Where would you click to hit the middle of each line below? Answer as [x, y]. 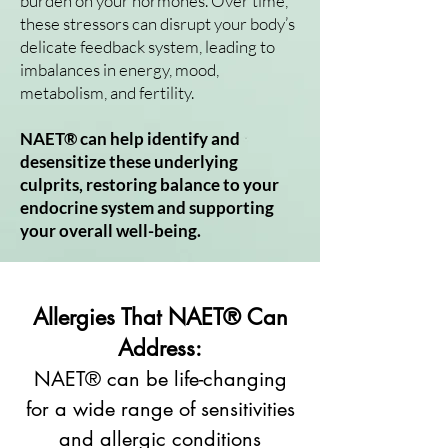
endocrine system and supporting [147, 207]
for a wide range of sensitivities [160, 409]
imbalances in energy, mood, [119, 69]
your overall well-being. [110, 230]
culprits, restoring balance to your [149, 184]
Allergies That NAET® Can [160, 317]
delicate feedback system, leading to [147, 46]
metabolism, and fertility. [107, 92]
